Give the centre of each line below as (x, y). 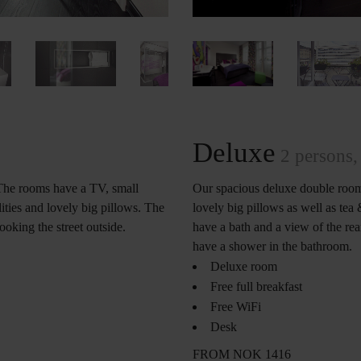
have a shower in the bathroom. (272, 247)
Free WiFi (236, 307)
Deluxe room (244, 267)
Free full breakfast (256, 287)
